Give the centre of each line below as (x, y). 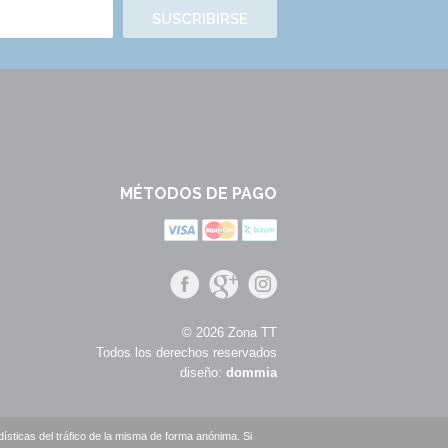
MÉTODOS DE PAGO (198, 193)
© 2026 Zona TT (229, 332)
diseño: (203, 372)
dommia (251, 372)
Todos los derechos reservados (186, 352)
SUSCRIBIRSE (200, 19)
